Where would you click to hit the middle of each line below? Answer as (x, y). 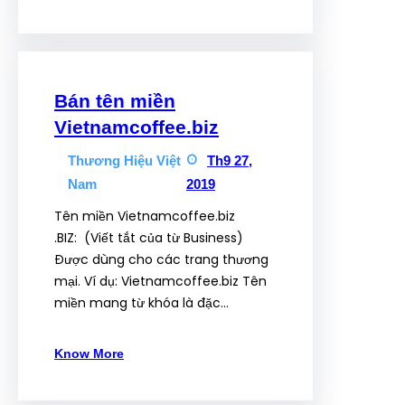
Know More (89, 353)
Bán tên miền (115, 101)
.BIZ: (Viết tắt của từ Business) (149, 238)
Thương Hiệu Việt (124, 160)
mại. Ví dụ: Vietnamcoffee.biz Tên (160, 281)
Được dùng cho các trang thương (161, 259)
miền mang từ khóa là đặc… (141, 303)
